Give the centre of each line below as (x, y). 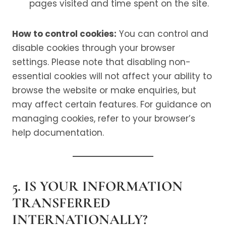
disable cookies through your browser (94, 48)
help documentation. (58, 133)
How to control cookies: (64, 34)
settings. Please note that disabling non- (101, 62)
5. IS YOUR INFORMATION (97, 186)
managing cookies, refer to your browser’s (104, 119)
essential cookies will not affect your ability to (112, 76)
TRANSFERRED (61, 203)
